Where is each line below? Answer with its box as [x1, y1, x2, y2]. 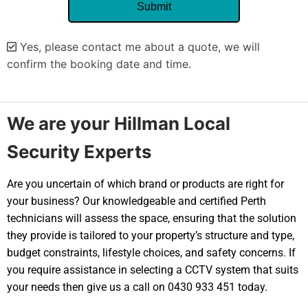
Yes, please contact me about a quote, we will [16, 39, 260, 54]
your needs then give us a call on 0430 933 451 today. [7, 280, 267, 294]
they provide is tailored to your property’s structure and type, [7, 228, 294, 242]
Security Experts [7, 140, 152, 162]
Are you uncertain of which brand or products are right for [7, 177, 284, 190]
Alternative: [7, 89, 66, 104]
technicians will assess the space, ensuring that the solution [7, 211, 296, 225]
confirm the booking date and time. [7, 56, 191, 71]
